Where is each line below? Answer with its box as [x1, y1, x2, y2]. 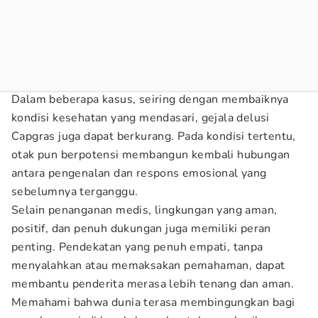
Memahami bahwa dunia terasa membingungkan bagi [11, 295, 295, 310]
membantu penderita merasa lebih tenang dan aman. [11, 276, 295, 292]
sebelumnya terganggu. [11, 184, 138, 199]
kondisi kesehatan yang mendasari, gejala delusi [11, 110, 270, 126]
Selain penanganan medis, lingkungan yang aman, [11, 202, 278, 218]
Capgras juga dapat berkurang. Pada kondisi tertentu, [11, 128, 296, 144]
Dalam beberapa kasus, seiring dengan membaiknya [11, 92, 289, 107]
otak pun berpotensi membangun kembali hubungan [11, 147, 290, 163]
